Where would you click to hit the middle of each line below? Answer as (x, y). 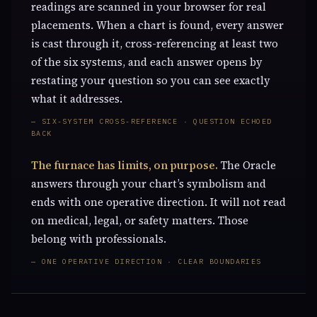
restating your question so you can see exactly (151, 80)
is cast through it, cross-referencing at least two (155, 44)
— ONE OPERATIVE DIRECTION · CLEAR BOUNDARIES (146, 261)
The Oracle (247, 165)
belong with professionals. (99, 239)
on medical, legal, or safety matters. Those (140, 220)
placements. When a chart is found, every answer (157, 25)
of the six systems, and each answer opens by (147, 62)
